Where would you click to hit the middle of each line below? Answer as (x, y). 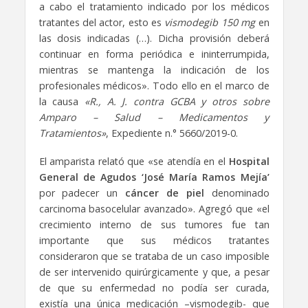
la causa (62, 101)
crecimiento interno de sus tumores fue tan (154, 224)
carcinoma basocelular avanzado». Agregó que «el (154, 208)
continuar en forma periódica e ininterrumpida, (154, 54)
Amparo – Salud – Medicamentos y (154, 117)
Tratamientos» (72, 133)
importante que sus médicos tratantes (154, 240)
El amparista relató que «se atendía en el (134, 161)
